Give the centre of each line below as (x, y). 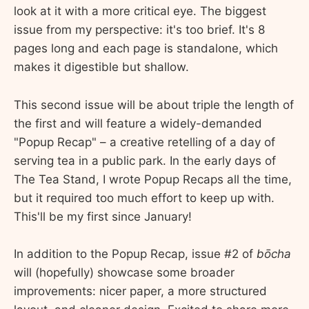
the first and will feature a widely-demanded (138, 123)
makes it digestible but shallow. (101, 67)
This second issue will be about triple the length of (154, 104)
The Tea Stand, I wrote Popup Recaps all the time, (153, 179)
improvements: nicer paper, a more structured (140, 291)
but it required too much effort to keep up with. (144, 198)
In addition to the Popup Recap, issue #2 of (135, 253)
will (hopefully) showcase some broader (124, 272)
